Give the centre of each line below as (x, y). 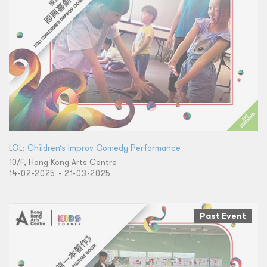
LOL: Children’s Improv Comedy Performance (95, 148)
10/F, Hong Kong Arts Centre (63, 162)
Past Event (223, 216)
